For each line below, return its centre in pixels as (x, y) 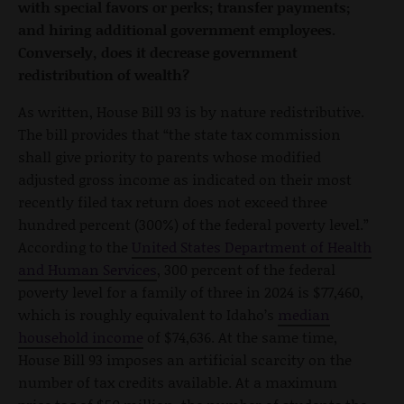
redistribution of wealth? (104, 74)
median (304, 314)
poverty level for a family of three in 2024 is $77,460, (191, 291)
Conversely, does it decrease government (158, 51)
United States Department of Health (252, 246)
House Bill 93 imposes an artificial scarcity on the (185, 359)
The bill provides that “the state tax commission (179, 133)
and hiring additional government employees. (177, 29)
